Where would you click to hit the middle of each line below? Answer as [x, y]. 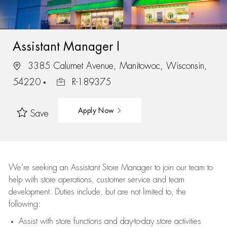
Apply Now [97, 110]
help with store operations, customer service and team [96, 180]
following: [24, 204]
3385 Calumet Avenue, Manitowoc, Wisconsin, [116, 66]
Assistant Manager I [66, 46]
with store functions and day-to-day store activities [119, 221]
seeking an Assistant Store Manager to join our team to [121, 168]
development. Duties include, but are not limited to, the [97, 192]
